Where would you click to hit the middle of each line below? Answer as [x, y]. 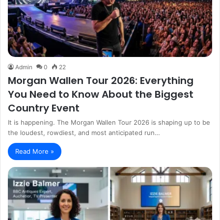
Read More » [35, 151]
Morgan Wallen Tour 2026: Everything [101, 80]
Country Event [44, 108]
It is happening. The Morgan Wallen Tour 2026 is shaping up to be [109, 122]
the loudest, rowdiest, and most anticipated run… [84, 132]
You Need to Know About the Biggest [101, 94]
